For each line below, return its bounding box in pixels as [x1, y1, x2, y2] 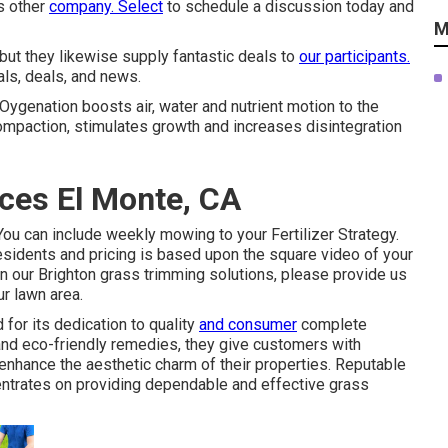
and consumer [199, 315, 297, 334]
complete [297, 315, 367, 334]
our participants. [299, 47, 410, 66]
